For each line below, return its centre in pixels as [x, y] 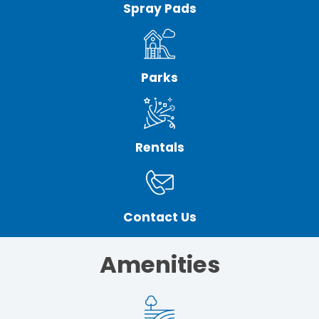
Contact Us [159, 217]
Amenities [159, 264]
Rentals [159, 147]
